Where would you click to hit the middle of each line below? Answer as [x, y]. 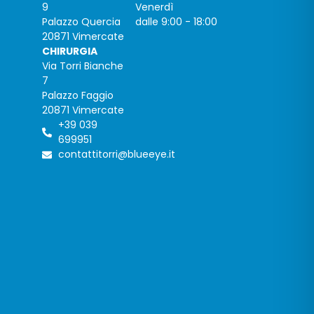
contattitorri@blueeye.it [116, 155]
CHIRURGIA [70, 52]
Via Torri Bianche [83, 66]
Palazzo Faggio [78, 96]
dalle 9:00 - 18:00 [176, 22]
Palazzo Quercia [81, 22]
